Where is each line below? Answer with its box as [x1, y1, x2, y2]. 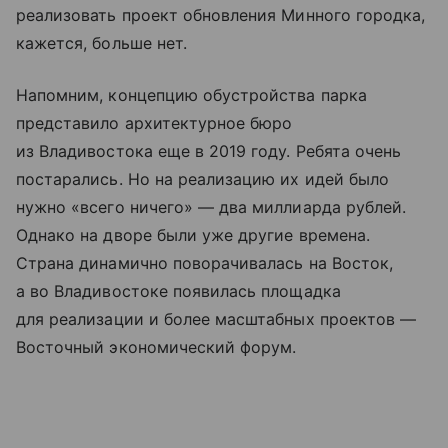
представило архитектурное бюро [16, 112, 293, 133]
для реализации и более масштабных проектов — [16, 308, 417, 329]
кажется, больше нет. [16, 32, 187, 53]
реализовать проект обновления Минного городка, [16, 4, 426, 25]
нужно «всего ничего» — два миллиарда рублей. [16, 196, 407, 217]
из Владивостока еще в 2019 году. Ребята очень [16, 140, 402, 161]
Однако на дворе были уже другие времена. [16, 224, 370, 245]
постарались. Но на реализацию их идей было [16, 168, 390, 189]
